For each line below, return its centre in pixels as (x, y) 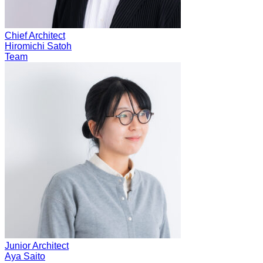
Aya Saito (25, 256)
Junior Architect (37, 245)
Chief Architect (35, 35)
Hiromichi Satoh (38, 46)
